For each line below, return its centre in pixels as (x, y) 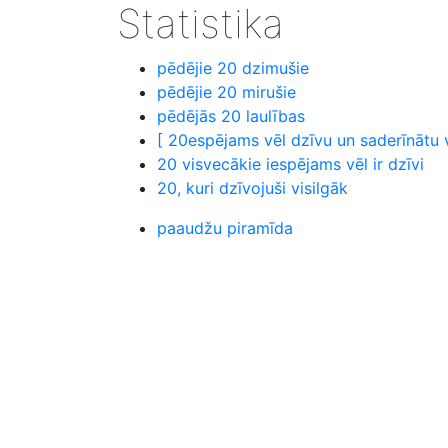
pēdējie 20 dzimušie (233, 68)
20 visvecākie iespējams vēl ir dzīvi (290, 164)
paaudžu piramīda (225, 228)
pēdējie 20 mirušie (226, 92)
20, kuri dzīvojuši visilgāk (252, 188)
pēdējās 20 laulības (231, 116)
